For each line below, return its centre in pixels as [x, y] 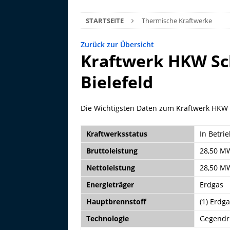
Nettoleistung [111, 168]
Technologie [108, 218]
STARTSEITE [105, 21]
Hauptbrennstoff [116, 202]
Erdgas [212, 185]
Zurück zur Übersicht [117, 44]
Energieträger [110, 185]
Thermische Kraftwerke [177, 21]
